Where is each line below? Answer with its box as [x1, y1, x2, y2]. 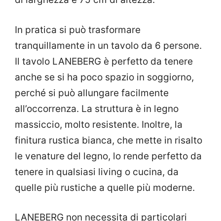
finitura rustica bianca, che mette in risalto [15, 134, 202, 146]
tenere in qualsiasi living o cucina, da [15, 166, 179, 178]
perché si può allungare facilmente [15, 87, 169, 99]
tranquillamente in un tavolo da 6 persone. [15, 39, 202, 51]
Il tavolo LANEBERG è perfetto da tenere [15, 55, 193, 67]
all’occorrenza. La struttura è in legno [15, 103, 179, 114]
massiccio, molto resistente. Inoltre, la [15, 118, 183, 130]
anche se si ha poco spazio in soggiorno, [15, 71, 194, 83]
